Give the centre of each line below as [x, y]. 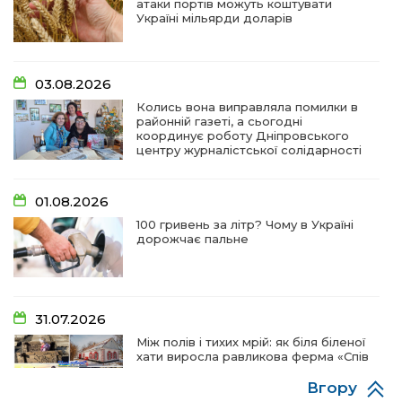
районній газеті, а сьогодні [220, 121]
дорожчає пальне [193, 239]
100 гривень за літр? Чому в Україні [245, 224]
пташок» [162, 371]
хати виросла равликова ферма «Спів [253, 356]
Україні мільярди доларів [215, 18]
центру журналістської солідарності [249, 150]
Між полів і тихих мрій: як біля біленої [251, 342]
